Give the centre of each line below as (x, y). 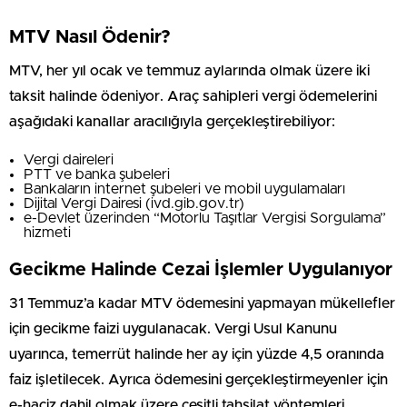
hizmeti (47, 233)
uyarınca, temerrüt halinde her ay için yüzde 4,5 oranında (197, 354)
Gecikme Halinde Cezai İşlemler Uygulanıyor (201, 270)
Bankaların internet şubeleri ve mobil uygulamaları (184, 189)
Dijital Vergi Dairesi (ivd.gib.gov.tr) (134, 203)
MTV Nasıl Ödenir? (90, 37)
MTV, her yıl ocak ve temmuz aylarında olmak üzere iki (189, 71)
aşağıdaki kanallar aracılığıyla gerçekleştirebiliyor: (172, 122)
